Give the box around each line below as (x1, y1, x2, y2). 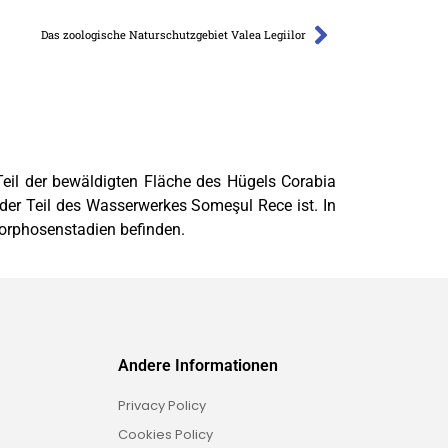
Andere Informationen (118, 356, 278, 376)
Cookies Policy (118, 425, 213, 445)
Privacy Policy (118, 396, 206, 416)
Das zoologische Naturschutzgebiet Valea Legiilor (41, 27, 306, 43)
